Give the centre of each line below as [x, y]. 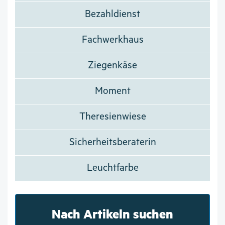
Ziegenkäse [113, 66]
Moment [113, 91]
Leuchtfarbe [113, 168]
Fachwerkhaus [113, 40]
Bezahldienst [113, 15]
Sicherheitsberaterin [113, 143]
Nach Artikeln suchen [113, 214]
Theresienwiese [113, 117]
